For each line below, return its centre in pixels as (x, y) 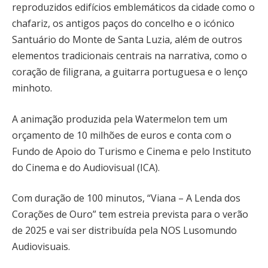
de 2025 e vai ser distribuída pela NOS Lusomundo (124, 231)
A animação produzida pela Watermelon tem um (120, 119)
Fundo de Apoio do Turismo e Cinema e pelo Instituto (132, 151)
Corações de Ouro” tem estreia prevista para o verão (130, 214)
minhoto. (32, 88)
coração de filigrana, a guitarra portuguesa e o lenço (130, 71)
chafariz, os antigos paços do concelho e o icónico (123, 23)
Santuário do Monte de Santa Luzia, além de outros (127, 39)
